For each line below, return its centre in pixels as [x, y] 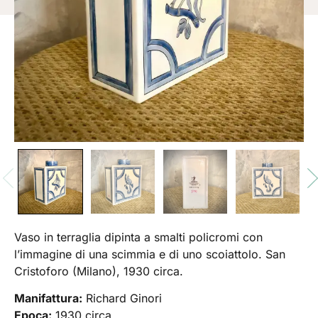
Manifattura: [48, 298]
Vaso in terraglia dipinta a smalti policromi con [138, 237]
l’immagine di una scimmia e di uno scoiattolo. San [150, 254]
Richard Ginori [122, 298]
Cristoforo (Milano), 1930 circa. [99, 272]
